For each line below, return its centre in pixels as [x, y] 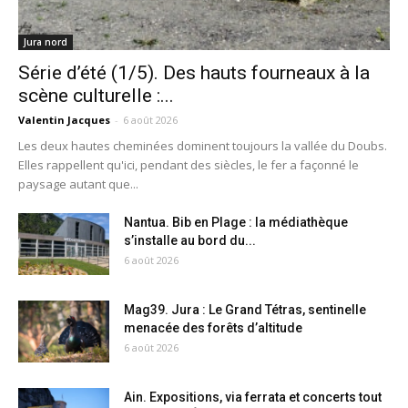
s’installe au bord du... [190, 240]
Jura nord [46, 41]
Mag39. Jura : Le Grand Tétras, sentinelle [245, 309]
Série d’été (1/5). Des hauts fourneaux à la [194, 72]
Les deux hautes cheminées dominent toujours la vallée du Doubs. [203, 145]
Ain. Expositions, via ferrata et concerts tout [253, 397]
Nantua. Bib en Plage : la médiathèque [236, 222]
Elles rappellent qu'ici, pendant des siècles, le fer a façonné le [189, 164]
